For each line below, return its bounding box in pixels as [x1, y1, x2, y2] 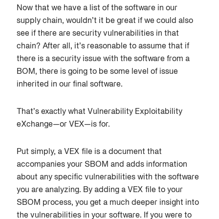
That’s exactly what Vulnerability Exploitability [16, 109, 182, 116]
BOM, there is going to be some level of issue [16, 68, 178, 76]
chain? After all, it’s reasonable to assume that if [16, 43, 189, 50]
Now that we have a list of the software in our [16, 5, 177, 12]
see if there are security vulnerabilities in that [16, 30, 179, 38]
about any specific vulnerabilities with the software [16, 174, 199, 181]
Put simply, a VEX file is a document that [16, 149, 162, 156]
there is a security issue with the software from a [16, 56, 190, 63]
